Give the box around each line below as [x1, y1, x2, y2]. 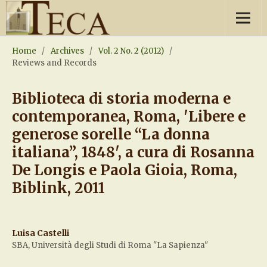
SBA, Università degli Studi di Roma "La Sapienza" [11, 240, 208, 251]
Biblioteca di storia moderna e [11, 89, 231, 108]
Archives [50, 46, 84, 57]
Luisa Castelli [11, 228, 69, 239]
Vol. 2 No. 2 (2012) [98, 46, 164, 57]
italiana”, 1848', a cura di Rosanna [11, 143, 254, 162]
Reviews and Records [11, 58, 97, 69]
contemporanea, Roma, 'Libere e [11, 107, 246, 126]
